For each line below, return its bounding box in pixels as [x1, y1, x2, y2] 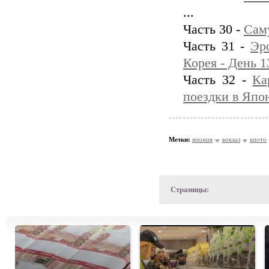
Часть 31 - [183, 39, 251, 53]
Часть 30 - [183, 22, 244, 37]
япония [192, 136, 213, 143]
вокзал [222, 136, 240, 143]
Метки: [169, 136, 190, 143]
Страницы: [171, 185, 209, 194]
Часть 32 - [183, 73, 253, 87]
